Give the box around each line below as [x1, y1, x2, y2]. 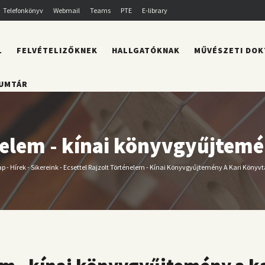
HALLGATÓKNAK [111, 45, 180, 56]
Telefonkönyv [2, 6, 43, 15]
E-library [141, 6, 167, 15]
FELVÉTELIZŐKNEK [16, 45, 98, 56]
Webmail [53, 6, 80, 15]
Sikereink [30, 162, 59, 172]
